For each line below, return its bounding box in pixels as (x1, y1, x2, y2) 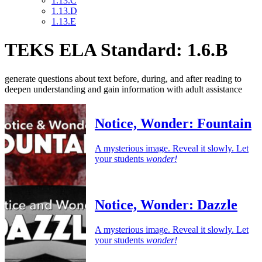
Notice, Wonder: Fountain (95, 115, 251, 131)
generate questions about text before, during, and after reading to (5, 73, 242, 84)
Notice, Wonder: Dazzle (95, 196, 237, 212)
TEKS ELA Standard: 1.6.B (5, 39, 227, 61)
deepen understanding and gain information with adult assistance (5, 84, 242, 94)
